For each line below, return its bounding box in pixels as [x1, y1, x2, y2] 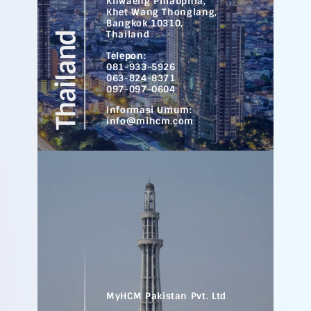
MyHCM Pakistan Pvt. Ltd [106, 289, 226, 302]
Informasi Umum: [106, 103, 192, 116]
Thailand [106, 28, 150, 41]
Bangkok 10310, [106, 17, 184, 30]
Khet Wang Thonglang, [106, 6, 217, 19]
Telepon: [106, 49, 146, 62]
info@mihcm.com [106, 115, 194, 127]
